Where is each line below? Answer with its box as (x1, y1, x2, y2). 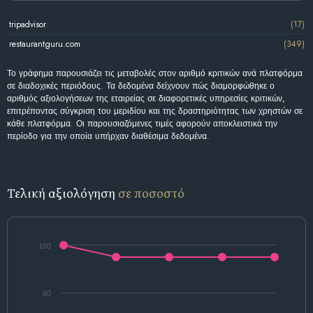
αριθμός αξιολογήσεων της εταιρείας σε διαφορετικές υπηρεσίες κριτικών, (7, 92, 285, 105)
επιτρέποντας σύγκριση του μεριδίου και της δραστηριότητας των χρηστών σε (7, 105, 303, 118)
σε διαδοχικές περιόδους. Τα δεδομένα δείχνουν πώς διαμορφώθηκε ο (7, 80, 275, 93)
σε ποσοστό (118, 184, 184, 203)
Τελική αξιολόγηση (7, 184, 118, 203)
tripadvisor (8, 17, 46, 31)
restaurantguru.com (8, 37, 80, 50)
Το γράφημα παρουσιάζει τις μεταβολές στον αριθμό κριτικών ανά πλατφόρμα (7, 67, 303, 80)
